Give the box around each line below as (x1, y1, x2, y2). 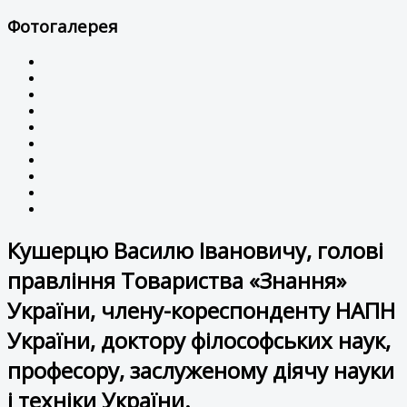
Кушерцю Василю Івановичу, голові (7, 235, 383, 266)
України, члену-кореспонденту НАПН (7, 295, 395, 326)
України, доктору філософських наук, (7, 325, 391, 356)
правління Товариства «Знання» (7, 265, 346, 296)
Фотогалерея (7, 14, 118, 37)
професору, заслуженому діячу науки (7, 355, 394, 386)
